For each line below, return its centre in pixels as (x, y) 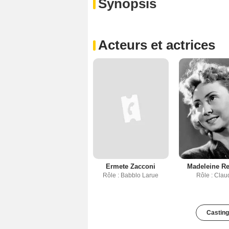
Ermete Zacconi (131, 167)
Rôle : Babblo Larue (131, 176)
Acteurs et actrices (157, 45)
